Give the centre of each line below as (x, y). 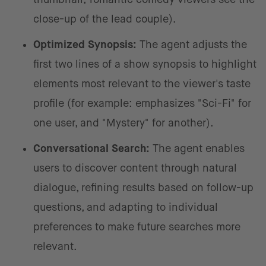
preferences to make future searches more (137, 227)
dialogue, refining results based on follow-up (143, 188)
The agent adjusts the (192, 45)
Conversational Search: (91, 148)
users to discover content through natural (135, 168)
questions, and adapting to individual (126, 207)
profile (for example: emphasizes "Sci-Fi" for (142, 103)
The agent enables (197, 148)
